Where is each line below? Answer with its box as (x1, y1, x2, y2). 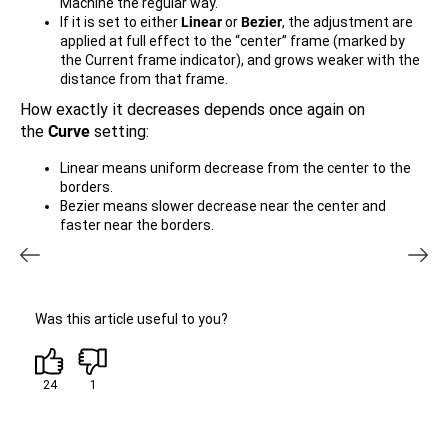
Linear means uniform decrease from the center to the (60, 160, 411, 176)
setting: (90, 122, 149, 141)
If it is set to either (60, 14, 181, 30)
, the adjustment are (282, 14, 413, 30)
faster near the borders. (60, 217, 214, 233)
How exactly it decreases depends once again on (20, 100, 365, 119)
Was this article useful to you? (35, 311, 228, 327)
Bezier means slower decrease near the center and (60, 198, 386, 214)
